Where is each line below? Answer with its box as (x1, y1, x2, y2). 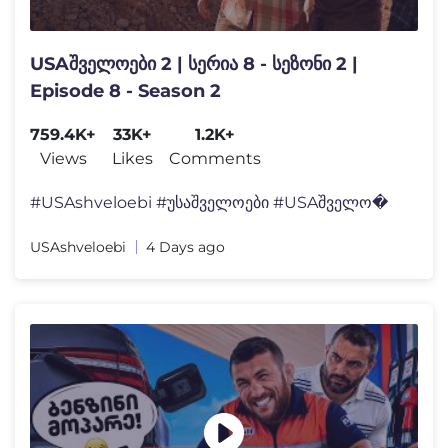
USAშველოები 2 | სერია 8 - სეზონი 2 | (30, 53, 358, 76)
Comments (169, 149, 261, 169)
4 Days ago (146, 238, 225, 257)
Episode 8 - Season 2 (30, 80, 221, 103)
